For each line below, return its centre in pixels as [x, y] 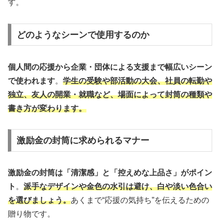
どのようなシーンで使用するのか [83, 35]
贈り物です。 [31, 214]
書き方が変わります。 [47, 108]
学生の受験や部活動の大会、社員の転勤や [137, 81]
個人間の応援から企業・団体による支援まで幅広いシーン [110, 67]
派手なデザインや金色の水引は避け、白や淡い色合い [118, 187]
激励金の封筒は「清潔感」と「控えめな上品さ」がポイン [110, 173]
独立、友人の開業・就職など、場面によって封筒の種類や [110, 94]
